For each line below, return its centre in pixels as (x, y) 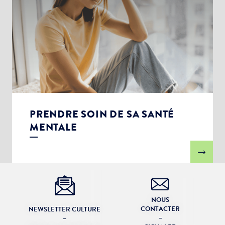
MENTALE (53, 127)
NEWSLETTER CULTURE (65, 209)
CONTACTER (160, 209)
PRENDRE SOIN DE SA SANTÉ (102, 114)
